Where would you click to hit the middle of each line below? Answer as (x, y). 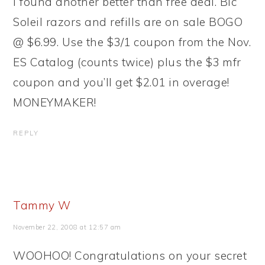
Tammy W (42, 205)
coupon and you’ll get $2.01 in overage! (121, 82)
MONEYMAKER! (55, 102)
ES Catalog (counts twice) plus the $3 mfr (127, 62)
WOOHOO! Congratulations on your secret (130, 256)
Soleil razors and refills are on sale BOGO (128, 22)
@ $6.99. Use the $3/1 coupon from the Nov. (132, 42)
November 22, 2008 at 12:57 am (67, 227)
